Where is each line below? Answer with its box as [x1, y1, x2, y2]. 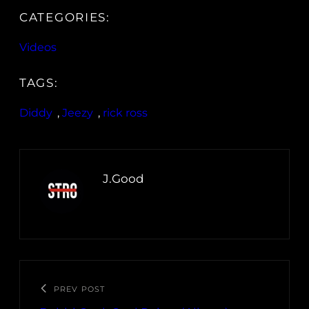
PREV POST [54, 284, 105, 295]
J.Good [103, 172, 144, 186]
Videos [19, 41, 57, 54]
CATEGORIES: [19, 10, 110, 25]
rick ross [103, 106, 148, 120]
